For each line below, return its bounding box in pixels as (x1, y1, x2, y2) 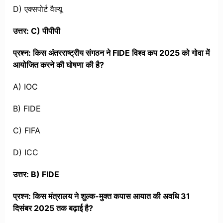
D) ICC (13, 147, 39, 158)
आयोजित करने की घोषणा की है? (13, 60, 105, 70)
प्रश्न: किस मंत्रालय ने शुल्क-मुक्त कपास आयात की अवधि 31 (13, 191, 191, 202)
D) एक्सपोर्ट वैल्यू (13, 4, 63, 14)
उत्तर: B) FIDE (13, 169, 60, 180)
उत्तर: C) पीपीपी (13, 26, 61, 36)
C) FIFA (13, 125, 41, 136)
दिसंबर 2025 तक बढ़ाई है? (13, 203, 94, 214)
